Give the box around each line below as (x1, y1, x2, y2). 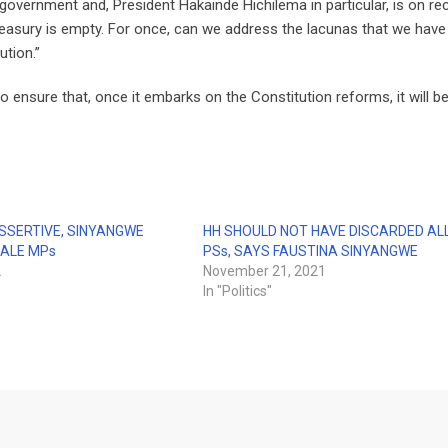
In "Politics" (203, 283, 273, 299)
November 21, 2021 (203, 263, 327, 279)
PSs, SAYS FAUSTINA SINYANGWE (203, 243, 419, 259)
